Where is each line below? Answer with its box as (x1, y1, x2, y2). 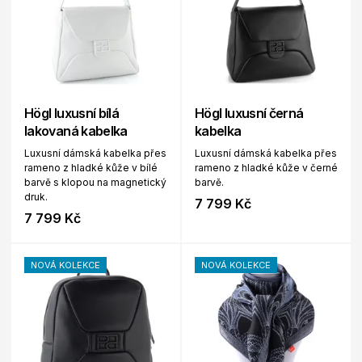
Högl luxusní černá (195, 105, 304, 121)
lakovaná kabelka (24, 123, 128, 139)
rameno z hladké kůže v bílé (24, 162, 158, 174)
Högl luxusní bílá (24, 105, 120, 121)
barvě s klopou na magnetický (24, 176, 166, 188)
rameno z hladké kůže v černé (195, 162, 338, 174)
